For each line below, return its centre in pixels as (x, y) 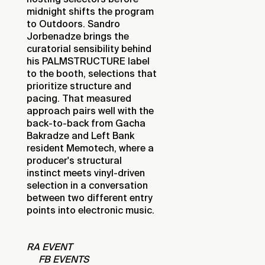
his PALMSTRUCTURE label (88, 61)
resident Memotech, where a (90, 148)
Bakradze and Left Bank (80, 136)
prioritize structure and (79, 86)
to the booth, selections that (92, 74)
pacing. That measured (79, 98)
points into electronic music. (91, 210)
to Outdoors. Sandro (73, 24)
